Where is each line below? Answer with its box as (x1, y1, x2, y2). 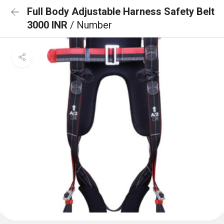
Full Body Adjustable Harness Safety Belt (27, 5, 214, 17)
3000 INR (27, 19, 70, 31)
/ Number (70, 19, 112, 31)
